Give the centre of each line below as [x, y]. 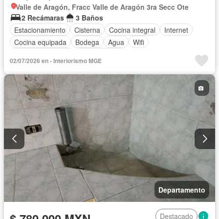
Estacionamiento [40, 30]
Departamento [182, 190]
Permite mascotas [42, 54]
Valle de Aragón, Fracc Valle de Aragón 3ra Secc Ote [102, 7]
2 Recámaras [43, 18]
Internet [176, 30]
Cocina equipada [40, 42]
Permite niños [100, 54]
